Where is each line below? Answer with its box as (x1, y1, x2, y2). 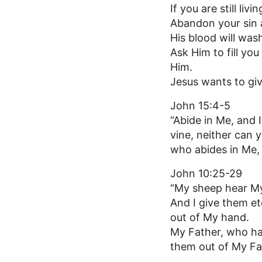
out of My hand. (170, 211, 250, 224)
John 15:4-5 (170, 99, 231, 112)
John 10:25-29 (170, 167, 243, 180)
